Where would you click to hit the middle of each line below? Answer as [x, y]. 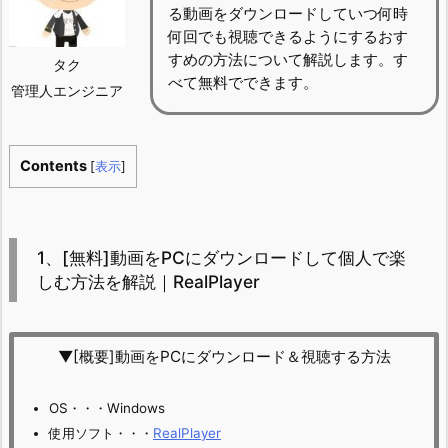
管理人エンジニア [67, 91]
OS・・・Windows [107, 407]
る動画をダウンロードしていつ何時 [288, 13]
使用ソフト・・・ [101, 432]
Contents [53, 166]
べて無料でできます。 [243, 82]
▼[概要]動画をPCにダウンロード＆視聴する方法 [224, 357]
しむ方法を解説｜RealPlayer [148, 282]
